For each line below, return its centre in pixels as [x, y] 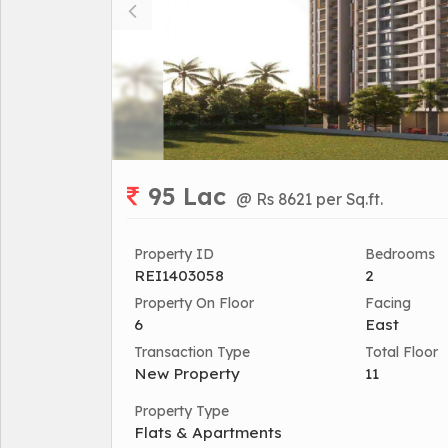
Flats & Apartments [208, 432]
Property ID [174, 254]
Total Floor [401, 352]
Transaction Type [192, 352]
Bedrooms [400, 254]
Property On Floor [194, 303]
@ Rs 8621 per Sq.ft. [309, 199]
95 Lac [187, 196]
